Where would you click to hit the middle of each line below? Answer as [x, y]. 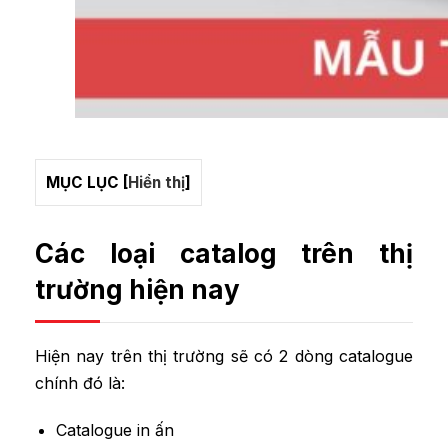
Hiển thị [156, 182]
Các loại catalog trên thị [224, 253]
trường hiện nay [137, 289]
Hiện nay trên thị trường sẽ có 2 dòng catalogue [224, 355]
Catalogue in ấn [114, 429]
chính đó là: [80, 382]
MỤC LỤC [82, 182]
